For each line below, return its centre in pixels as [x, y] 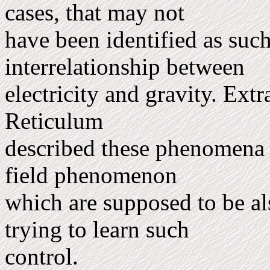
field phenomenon [94, 175]
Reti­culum [57, 121]
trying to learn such [100, 229]
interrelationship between [128, 67]
